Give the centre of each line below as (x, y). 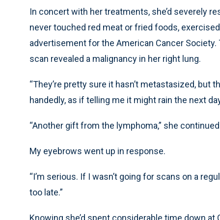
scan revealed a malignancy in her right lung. (115, 59)
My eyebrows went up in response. (97, 151)
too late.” (46, 192)
